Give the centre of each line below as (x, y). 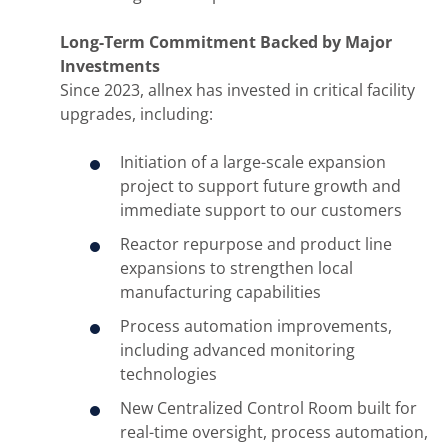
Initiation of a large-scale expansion (253, 161)
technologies (168, 373)
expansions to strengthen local (236, 267)
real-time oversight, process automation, (274, 431)
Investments (110, 65)
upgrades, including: (136, 113)
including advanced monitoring (237, 349)
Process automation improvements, (256, 325)
